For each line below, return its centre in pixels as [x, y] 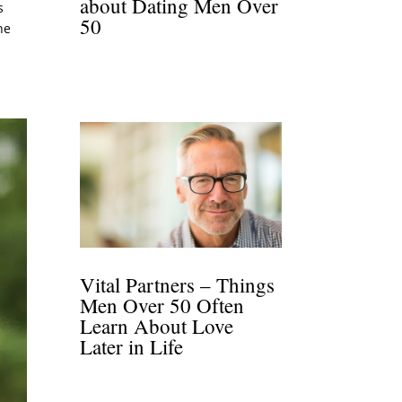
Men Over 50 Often [162, 305]
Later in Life [132, 346]
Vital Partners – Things [178, 284]
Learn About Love [157, 325]
